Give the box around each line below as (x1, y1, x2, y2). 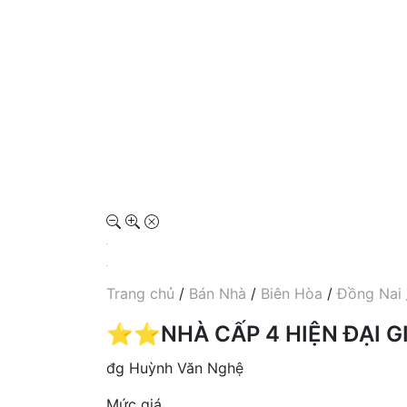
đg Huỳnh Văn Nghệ (106, 358, 243, 377)
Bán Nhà (189, 283, 246, 303)
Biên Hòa (261, 283, 323, 303)
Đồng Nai (337, 283, 402, 303)
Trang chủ (106, 283, 174, 303)
